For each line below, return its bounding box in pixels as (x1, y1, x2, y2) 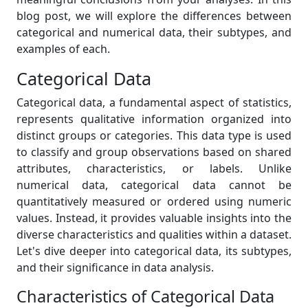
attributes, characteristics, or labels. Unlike (16, 161, 291, 176)
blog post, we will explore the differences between (16, 8, 291, 23)
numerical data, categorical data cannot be (16, 177, 291, 192)
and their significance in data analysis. (16, 260, 214, 275)
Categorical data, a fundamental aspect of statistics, (16, 95, 291, 110)
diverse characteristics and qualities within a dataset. (16, 227, 291, 242)
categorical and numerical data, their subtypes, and (16, 25, 291, 40)
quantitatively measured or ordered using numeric (16, 194, 291, 209)
